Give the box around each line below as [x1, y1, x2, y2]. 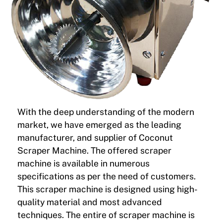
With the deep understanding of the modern [17, 107, 194, 117]
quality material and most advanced [17, 197, 162, 208]
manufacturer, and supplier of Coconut [17, 132, 173, 143]
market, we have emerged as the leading [17, 119, 181, 130]
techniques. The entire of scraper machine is [17, 210, 195, 221]
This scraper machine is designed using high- [17, 184, 198, 195]
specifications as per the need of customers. [17, 171, 196, 182]
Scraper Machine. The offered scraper [17, 145, 171, 156]
